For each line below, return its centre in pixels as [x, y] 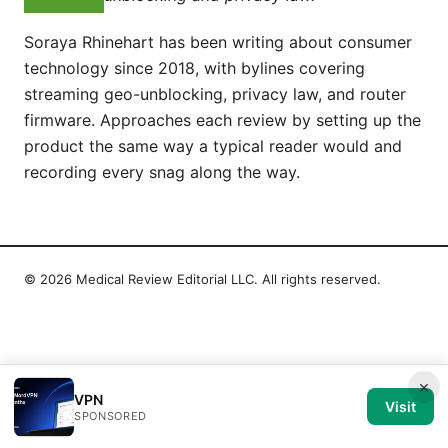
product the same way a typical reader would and [213, 145]
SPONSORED [110, 415]
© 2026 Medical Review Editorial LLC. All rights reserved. [202, 278]
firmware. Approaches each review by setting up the [222, 119]
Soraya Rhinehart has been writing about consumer [218, 41]
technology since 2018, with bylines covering [194, 67]
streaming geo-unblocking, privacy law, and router [215, 93]
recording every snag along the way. [162, 171]
